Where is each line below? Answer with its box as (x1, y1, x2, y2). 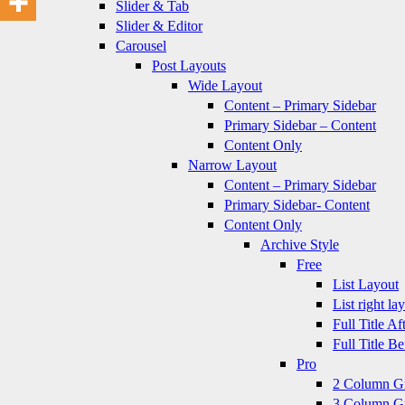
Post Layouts (152, 57, 226, 73)
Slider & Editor (116, 17, 202, 33)
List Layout (333, 276, 399, 292)
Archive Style (260, 236, 339, 252)
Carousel (116, 37, 166, 53)
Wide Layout (188, 77, 262, 93)
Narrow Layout (188, 156, 277, 173)
